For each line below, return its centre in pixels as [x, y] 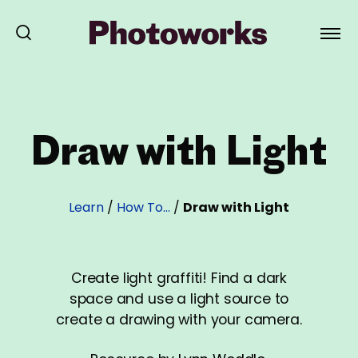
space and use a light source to [179, 299]
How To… [143, 207]
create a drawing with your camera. [179, 320]
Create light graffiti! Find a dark [179, 278]
